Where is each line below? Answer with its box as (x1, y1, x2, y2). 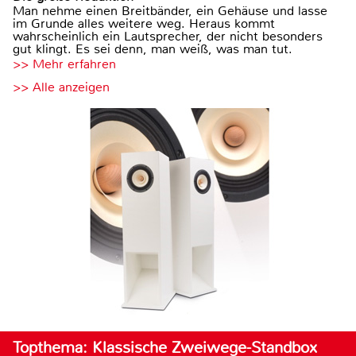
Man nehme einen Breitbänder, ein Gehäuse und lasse (13, 2, 327, 19)
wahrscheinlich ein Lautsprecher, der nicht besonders (13, 27, 323, 44)
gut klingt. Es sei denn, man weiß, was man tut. (13, 40, 292, 57)
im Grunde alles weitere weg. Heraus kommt (13, 14, 275, 32)
